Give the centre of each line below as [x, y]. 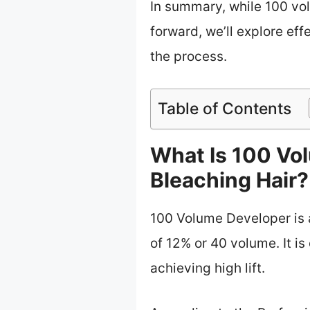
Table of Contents [225, 109]
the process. [189, 56]
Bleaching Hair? [229, 180]
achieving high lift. [208, 268]
